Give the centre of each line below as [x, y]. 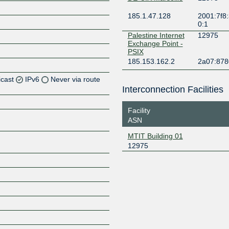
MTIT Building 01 [155, 136]
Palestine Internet [156, 35]
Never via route [76, 79]
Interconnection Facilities [173, 89]
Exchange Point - [155, 43]
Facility [139, 110]
